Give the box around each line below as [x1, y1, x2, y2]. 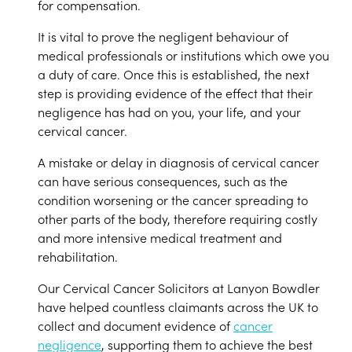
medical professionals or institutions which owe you [38, 46, 329, 64]
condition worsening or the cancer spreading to [38, 191, 308, 208]
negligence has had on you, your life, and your [38, 103, 301, 120]
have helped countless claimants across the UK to [38, 298, 318, 315]
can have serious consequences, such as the [38, 172, 288, 189]
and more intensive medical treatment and [38, 229, 282, 246]
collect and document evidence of [38, 317, 233, 334]
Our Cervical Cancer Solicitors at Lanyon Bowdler [38, 279, 320, 296]
